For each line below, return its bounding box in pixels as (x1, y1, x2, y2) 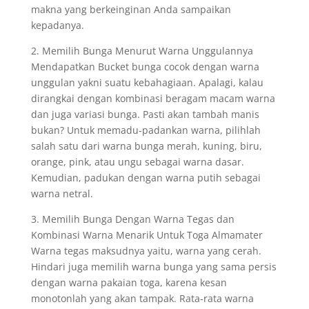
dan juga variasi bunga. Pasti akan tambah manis (30, 108, 259, 121)
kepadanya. (30, 19, 84, 32)
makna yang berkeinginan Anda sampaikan (30, 3, 231, 16)
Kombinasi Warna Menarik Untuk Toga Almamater (30, 228, 263, 241)
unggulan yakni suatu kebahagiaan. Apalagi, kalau (30, 76, 263, 89)
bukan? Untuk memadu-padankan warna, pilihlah (30, 123, 261, 137)
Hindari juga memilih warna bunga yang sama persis (30, 260, 277, 273)
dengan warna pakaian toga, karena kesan (30, 276, 227, 289)
